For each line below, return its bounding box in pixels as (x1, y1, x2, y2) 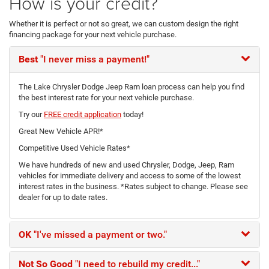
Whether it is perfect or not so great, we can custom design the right (9, 19, 238, 29)
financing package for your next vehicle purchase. (9, 30, 177, 40)
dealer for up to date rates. (19, 193, 107, 202)
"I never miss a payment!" (38, 53, 150, 65)
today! (121, 110, 144, 119)
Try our (19, 110, 44, 119)
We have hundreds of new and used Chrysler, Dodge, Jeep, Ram (19, 160, 234, 170)
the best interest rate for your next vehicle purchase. (19, 93, 194, 103)
